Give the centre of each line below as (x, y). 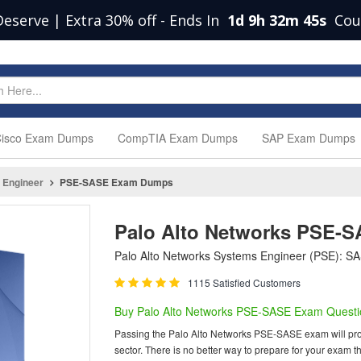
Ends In (196, 20)
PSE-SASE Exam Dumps (116, 182)
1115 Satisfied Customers (244, 282)
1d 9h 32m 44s (279, 20)
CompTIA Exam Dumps (178, 138)
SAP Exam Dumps (309, 138)
